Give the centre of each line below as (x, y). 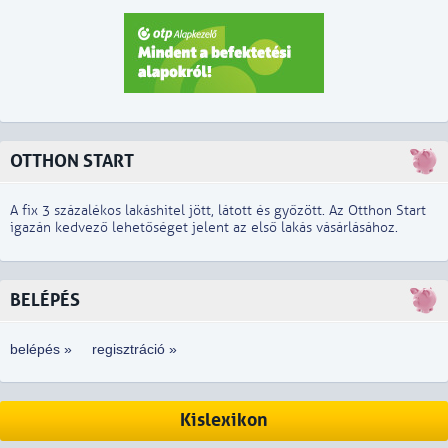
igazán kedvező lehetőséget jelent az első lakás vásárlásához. (204, 227)
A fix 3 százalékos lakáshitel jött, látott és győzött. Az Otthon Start (218, 210)
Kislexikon (224, 420)
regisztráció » (134, 349)
